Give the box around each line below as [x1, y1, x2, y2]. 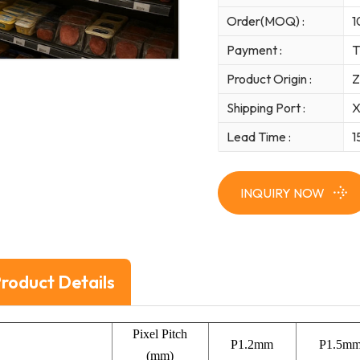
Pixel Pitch [133, 327, 188, 342]
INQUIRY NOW [240, 184, 325, 201]
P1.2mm [231, 337, 274, 352]
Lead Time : [227, 129, 292, 145]
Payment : [227, 42, 283, 59]
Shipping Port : [227, 100, 306, 117]
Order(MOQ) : [227, 13, 305, 30]
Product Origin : [227, 71, 313, 88]
